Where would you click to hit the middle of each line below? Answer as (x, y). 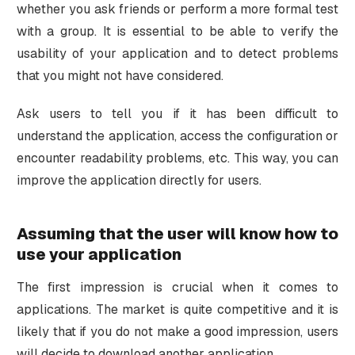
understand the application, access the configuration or (177, 136)
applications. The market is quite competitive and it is (177, 309)
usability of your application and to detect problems (177, 53)
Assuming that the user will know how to (177, 233)
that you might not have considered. (120, 75)
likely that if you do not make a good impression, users (177, 331)
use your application (99, 254)
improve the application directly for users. (139, 180)
